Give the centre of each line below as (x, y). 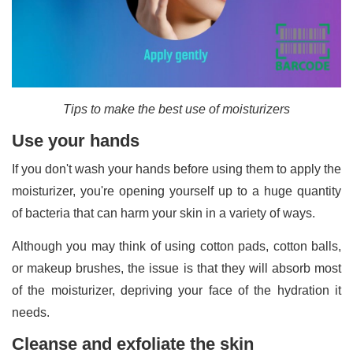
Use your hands (76, 141)
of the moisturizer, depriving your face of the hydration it (176, 291)
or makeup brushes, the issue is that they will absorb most (176, 269)
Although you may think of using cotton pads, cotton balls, (176, 247)
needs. (31, 313)
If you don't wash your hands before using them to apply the (176, 169)
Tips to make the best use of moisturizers (176, 110)
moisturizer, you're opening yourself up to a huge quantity (176, 191)
